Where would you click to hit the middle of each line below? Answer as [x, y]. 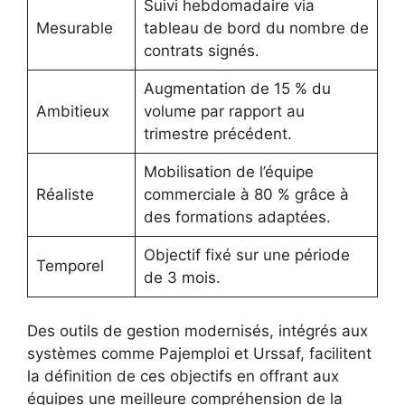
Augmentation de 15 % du [237, 88]
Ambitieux [72, 111]
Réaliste [65, 194]
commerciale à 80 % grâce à [246, 194]
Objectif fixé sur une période [246, 254]
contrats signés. [201, 50]
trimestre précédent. [217, 133]
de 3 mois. [182, 277]
